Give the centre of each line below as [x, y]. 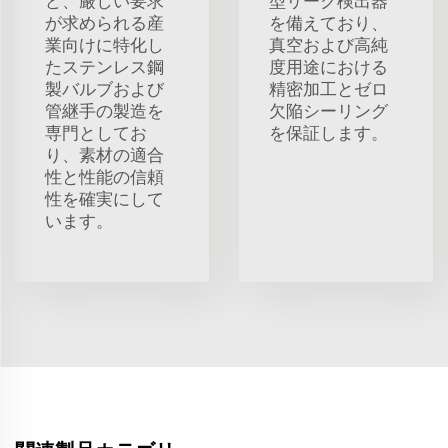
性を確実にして [104, 198]
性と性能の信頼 [104, 176]
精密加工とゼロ [328, 88]
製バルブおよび [104, 88]
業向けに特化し [104, 44]
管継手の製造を [104, 110]
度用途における [328, 66]
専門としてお [96, 132]
